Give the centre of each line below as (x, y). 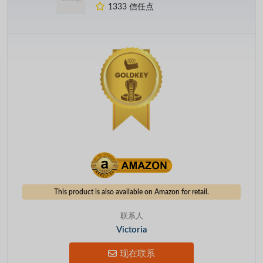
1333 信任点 (131, 7)
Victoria (131, 230)
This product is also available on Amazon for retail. (131, 192)
